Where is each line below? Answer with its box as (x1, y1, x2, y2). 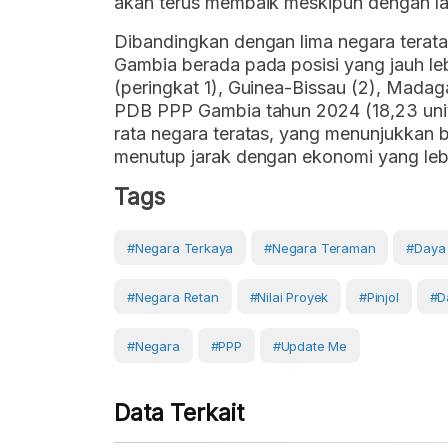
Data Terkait (114, 399, 244, 427)
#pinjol (359, 289, 399, 305)
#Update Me (272, 338, 347, 354)
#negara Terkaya (127, 240, 234, 256)
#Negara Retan (127, 289, 219, 305)
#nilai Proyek (249, 289, 329, 305)
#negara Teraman (264, 240, 376, 256)
